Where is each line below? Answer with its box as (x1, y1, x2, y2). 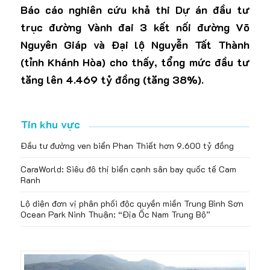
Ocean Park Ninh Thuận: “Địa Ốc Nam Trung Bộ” (20, 208, 210, 220)
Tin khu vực (20, 117, 80, 132)
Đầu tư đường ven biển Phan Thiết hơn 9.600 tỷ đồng (20, 139, 234, 151)
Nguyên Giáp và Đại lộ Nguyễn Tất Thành (20, 37, 250, 52)
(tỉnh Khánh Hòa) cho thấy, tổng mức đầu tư (20, 55, 250, 70)
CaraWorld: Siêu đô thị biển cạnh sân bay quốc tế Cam (20, 163, 236, 175)
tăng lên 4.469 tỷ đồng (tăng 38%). (20, 72, 204, 87)
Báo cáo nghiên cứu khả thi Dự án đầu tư (20, 2, 250, 17)
